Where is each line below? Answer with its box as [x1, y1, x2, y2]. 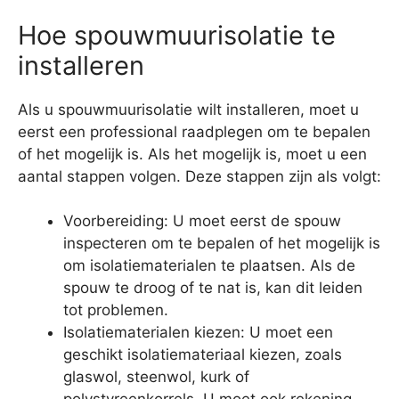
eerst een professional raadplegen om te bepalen [18, 122, 370, 141]
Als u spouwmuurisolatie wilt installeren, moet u [18, 100, 359, 118]
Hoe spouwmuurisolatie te [18, 19, 336, 51]
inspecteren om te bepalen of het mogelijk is [63, 234, 380, 253]
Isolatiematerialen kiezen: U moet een [63, 323, 333, 342]
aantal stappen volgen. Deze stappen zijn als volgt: [18, 167, 381, 185]
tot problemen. [63, 301, 168, 320]
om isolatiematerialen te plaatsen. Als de [63, 256, 355, 275]
